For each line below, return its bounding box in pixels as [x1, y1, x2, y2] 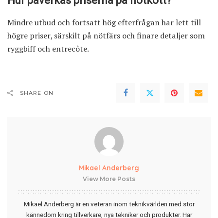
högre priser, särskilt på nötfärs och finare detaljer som [7, 30, 205, 41]
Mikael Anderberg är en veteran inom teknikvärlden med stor [23, 200, 195, 208]
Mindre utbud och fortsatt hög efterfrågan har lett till [7, 17, 201, 28]
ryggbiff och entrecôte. [7, 43, 89, 54]
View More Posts [83, 175, 135, 182]
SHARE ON [20, 89, 54, 96]
